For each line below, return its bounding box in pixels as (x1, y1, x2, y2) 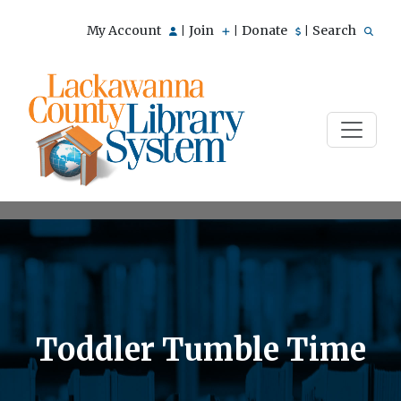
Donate (242, 22, 290, 38)
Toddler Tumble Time (35, 330, 366, 369)
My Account (87, 22, 164, 38)
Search (312, 22, 359, 38)
